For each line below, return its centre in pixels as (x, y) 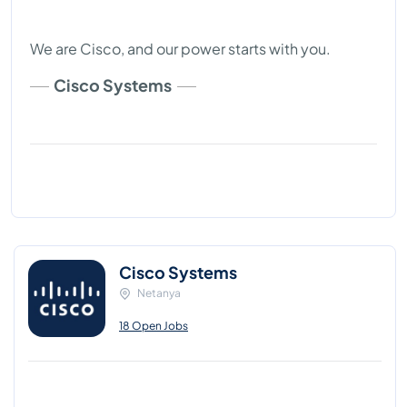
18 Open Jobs (154, 325)
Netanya (159, 293)
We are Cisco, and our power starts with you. (180, 48)
